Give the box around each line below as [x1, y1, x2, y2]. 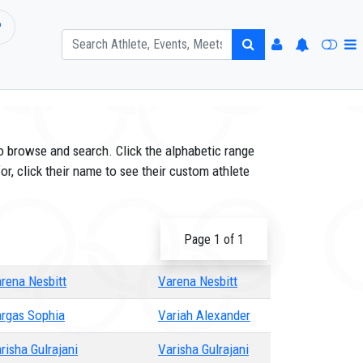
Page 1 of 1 [184, 232, 244, 247]
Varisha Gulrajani [158, 341, 249, 357]
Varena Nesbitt [158, 273, 237, 289]
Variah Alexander [158, 307, 250, 323]
